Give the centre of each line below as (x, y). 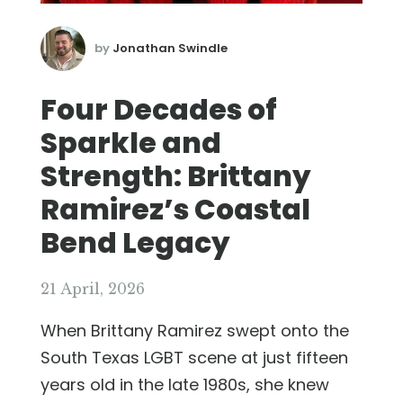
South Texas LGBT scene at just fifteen (194, 357)
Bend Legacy (135, 242)
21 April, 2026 (93, 288)
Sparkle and (131, 143)
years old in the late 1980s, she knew (185, 384)
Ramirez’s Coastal (175, 209)
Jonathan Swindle (170, 48)
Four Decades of (159, 109)
